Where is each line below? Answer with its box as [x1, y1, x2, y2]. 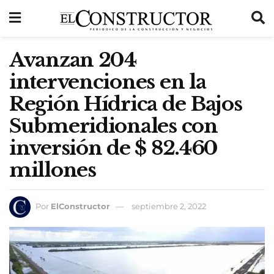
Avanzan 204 [9, 48, 136, 72]
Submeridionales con [9, 114, 218, 138]
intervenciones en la [9, 70, 206, 94]
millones [9, 158, 96, 182]
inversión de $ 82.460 [9, 136, 218, 160]
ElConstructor [51, 201, 110, 211]
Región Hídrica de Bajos [9, 92, 242, 116]
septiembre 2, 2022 [131, 201, 206, 211]
